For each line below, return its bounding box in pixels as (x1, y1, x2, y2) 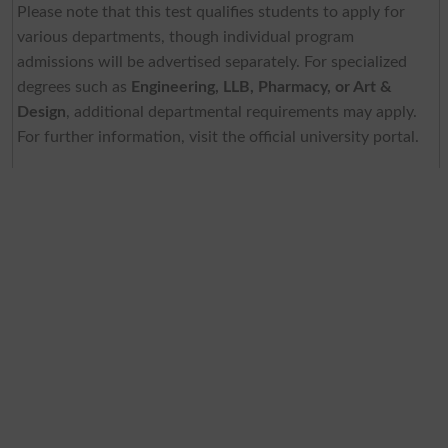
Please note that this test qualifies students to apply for (16, 3, 405, 20)
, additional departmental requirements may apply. (65, 103, 417, 120)
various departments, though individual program (16, 28, 354, 45)
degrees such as (16, 78, 131, 95)
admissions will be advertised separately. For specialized (16, 53, 407, 70)
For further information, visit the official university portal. (16, 128, 419, 145)
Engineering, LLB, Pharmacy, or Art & (130, 78, 392, 95)
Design (16, 103, 66, 120)
